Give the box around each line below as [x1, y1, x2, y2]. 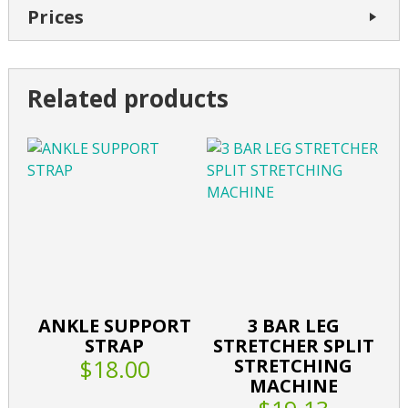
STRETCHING [234, 353, 353, 379]
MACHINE [249, 373, 338, 399]
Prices [26, 5, 84, 30]
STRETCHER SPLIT [212, 333, 374, 359]
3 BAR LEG [247, 313, 340, 339]
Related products [26, 82, 229, 116]
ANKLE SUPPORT [37, 313, 191, 339]
